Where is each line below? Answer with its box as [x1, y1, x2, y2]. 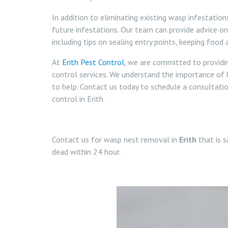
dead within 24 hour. [52, 147, 121, 157]
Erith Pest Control [62, 57, 124, 67]
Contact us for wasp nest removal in [52, 134, 179, 145]
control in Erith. [52, 94, 105, 104]
